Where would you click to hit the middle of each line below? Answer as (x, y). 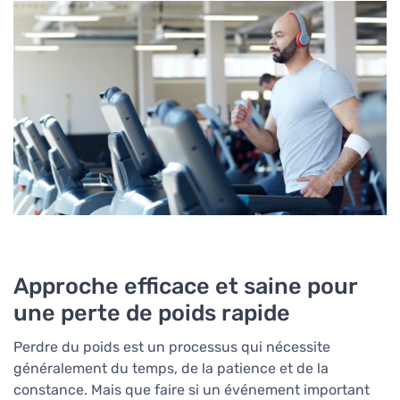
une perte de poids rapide (152, 312)
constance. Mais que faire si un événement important (192, 389)
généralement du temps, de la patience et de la (171, 368)
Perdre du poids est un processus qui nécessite (172, 346)
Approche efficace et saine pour (185, 285)
